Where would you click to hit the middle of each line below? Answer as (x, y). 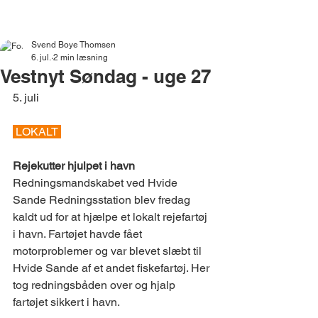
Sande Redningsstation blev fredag (103, 200)
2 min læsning (81, 57)
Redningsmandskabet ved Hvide (97, 183)
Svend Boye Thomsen (73, 45)
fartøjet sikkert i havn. (66, 302)
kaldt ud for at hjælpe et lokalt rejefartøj (111, 217)
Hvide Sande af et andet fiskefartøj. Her (113, 268)
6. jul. (41, 57)
